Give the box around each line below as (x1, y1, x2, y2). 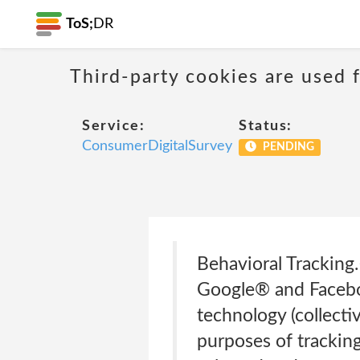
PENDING (260, 141, 314, 153)
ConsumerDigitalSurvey (82, 139, 232, 153)
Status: (239, 119, 292, 133)
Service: (82, 119, 145, 133)
